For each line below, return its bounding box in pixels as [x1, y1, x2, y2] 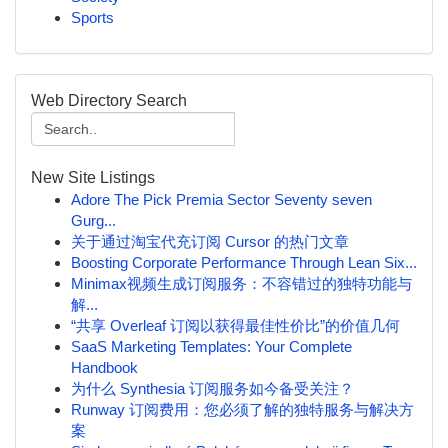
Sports [71, 9, 114, 26]
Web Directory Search [31, 92, 187, 109]
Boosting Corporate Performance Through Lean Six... [71, 254, 417, 271]
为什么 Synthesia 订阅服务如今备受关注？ [71, 380, 354, 397]
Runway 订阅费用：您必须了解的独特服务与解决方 [71, 401, 414, 418]
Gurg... [71, 212, 116, 229]
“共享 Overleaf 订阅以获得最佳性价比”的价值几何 [71, 317, 400, 334]
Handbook [71, 359, 138, 376]
